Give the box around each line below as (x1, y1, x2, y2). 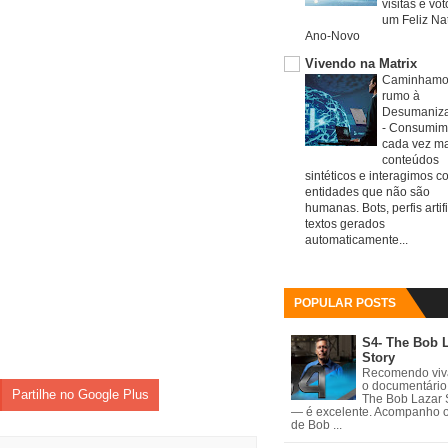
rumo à (382, 89, 420, 103)
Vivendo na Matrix (305, 56, 417, 71)
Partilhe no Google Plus (12, 386, 149, 402)
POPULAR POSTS (294, 296, 396, 310)
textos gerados (305, 217, 385, 231)
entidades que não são (305, 185, 430, 199)
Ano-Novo (305, 29, 360, 43)
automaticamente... (305, 233, 408, 247)
